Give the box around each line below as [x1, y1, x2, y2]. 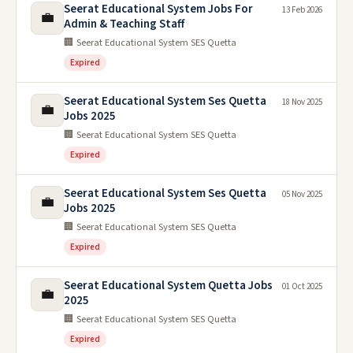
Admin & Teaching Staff [64, 15, 184, 32]
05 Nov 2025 [282, 188, 322, 200]
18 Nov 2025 [282, 95, 322, 108]
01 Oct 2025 [282, 280, 322, 292]
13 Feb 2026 [282, 3, 322, 16]
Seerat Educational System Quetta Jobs [64, 277, 273, 294]
